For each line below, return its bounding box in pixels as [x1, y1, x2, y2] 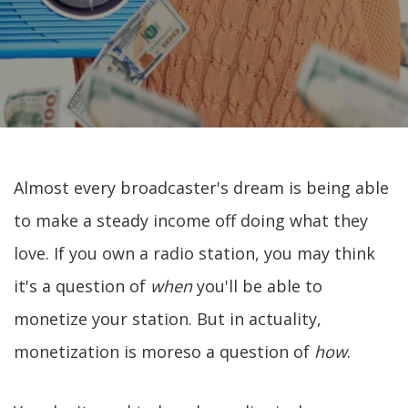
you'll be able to [192, 275, 322, 297]
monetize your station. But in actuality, [14, 308, 321, 330]
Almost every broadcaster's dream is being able [14, 177, 389, 199]
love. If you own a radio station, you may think [14, 242, 375, 264]
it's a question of [14, 275, 150, 297]
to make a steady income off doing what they [14, 209, 368, 231]
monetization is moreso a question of [14, 341, 314, 362]
